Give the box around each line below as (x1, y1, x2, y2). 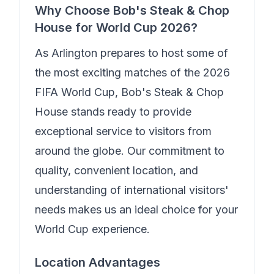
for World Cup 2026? (72, 20, 198, 35)
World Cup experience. (35, 223, 150, 235)
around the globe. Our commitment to (35, 144, 224, 157)
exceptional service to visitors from (35, 125, 212, 138)
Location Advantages (35, 255, 160, 270)
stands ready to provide (68, 105, 191, 118)
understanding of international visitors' (35, 183, 229, 196)
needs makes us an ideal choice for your (35, 203, 238, 216)
